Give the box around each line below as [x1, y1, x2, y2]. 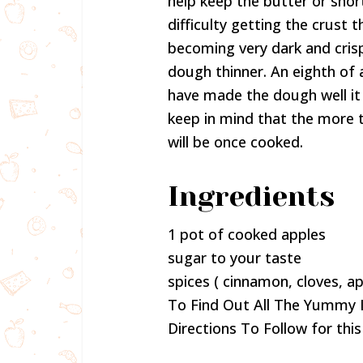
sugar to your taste [168, 247, 301, 267]
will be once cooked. [168, 131, 303, 152]
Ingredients [168, 179, 335, 212]
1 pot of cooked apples [168, 224, 326, 244]
